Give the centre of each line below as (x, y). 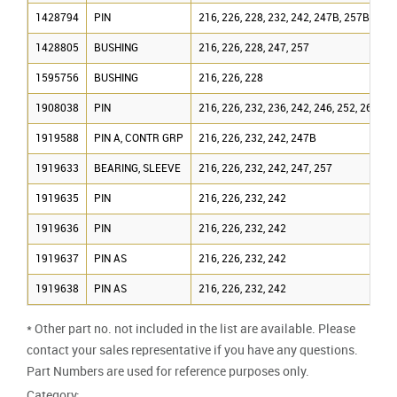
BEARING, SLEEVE (137, 168)
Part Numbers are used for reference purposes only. (168, 371)
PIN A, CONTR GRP (139, 138)
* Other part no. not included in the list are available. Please (191, 329)
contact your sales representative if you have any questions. (192, 350)
